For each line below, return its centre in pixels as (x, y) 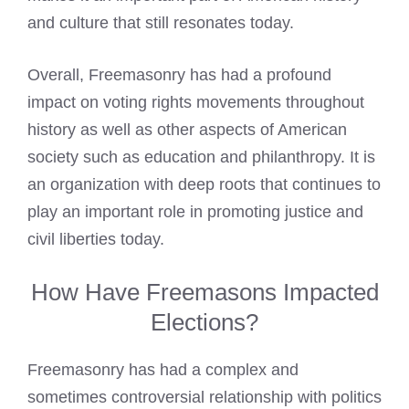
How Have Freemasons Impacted (204, 292)
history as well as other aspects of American (187, 129)
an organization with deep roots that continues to (204, 184)
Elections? (204, 322)
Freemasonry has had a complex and (163, 369)
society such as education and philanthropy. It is (201, 157)
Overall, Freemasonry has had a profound (179, 74)
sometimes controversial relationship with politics (204, 397)
